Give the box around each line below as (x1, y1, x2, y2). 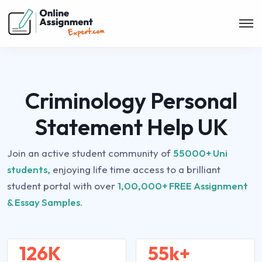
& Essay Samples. (7, 196, 82, 208)
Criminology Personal (25, 87, 237, 115)
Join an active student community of (7, 147, 173, 159)
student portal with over (7, 180, 118, 192)
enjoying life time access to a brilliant (50, 163, 220, 175)
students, (7, 163, 50, 175)
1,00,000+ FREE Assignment (118, 180, 248, 192)
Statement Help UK (34, 113, 228, 141)
